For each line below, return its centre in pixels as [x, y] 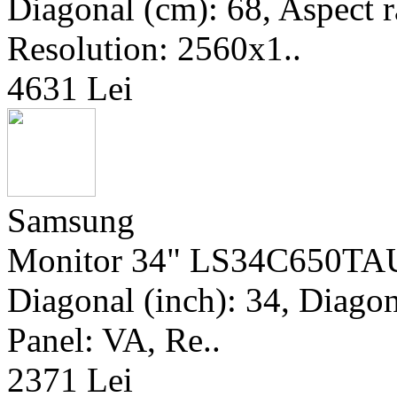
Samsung [71, 220]
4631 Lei [70, 88]
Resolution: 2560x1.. [154, 48]
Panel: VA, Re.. [114, 340]
